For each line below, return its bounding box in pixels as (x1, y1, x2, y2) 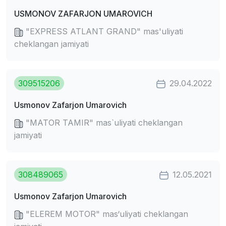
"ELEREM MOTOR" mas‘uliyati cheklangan (23, 209, 188, 219)
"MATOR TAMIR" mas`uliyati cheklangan (23, 118, 183, 128)
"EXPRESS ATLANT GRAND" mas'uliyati (23, 26, 183, 37)
